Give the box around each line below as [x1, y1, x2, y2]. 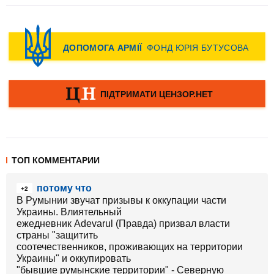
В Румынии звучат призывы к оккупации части [17, 195, 226, 206]
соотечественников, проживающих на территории [17, 242, 243, 252]
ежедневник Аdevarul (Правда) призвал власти [17, 218, 230, 229]
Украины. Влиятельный [17, 207, 122, 217]
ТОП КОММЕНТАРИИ [12, 155, 100, 165]
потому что [37, 183, 92, 193]
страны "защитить [17, 230, 98, 240]
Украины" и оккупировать [17, 253, 131, 264]
